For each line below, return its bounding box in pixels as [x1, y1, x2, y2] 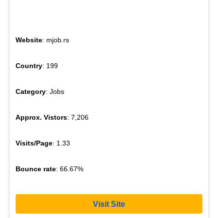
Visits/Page [16, 139, 53, 147]
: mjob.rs [42, 36, 69, 44]
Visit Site [93, 200, 125, 208]
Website [16, 36, 42, 44]
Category [16, 88, 46, 96]
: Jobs [46, 88, 64, 96]
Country [16, 62, 42, 70]
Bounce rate [16, 165, 56, 173]
